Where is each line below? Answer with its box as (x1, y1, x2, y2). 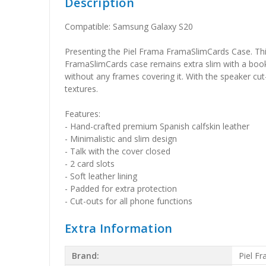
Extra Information (65, 220, 173, 237)
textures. (65, 83, 99, 95)
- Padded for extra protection (65, 183, 178, 195)
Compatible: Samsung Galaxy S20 (65, 21, 194, 33)
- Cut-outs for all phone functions (65, 195, 193, 207)
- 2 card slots (65, 158, 115, 170)
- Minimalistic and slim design (65, 133, 178, 145)
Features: (65, 108, 101, 120)
